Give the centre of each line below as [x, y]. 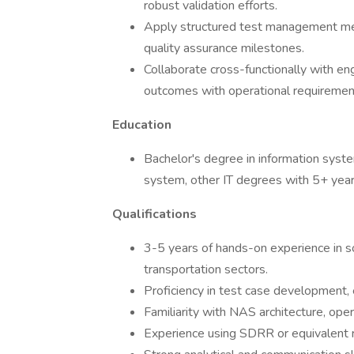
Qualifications [154, 214]
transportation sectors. [206, 269]
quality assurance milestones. [224, 48]
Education [142, 125]
